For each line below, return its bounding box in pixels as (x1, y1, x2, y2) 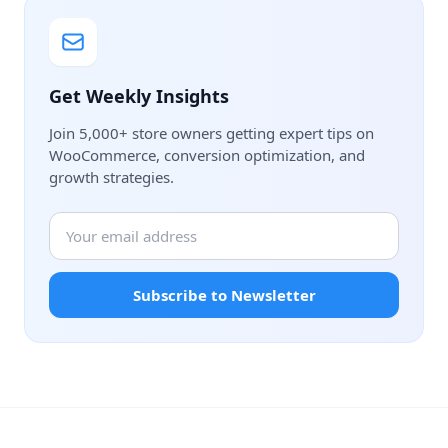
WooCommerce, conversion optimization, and (49, 145, 365, 166)
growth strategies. (49, 167, 174, 188)
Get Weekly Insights (49, 84, 229, 109)
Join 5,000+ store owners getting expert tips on (49, 123, 374, 144)
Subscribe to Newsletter (132, 285, 316, 306)
